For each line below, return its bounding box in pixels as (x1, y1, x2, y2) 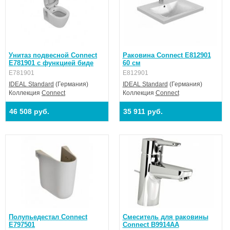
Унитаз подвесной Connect (9, 51, 97, 59)
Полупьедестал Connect (9, 213, 87, 221)
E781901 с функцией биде (9, 59, 93, 67)
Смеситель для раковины (122, 213, 208, 221)
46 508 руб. (9, 107, 49, 116)
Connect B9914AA (122, 221, 179, 228)
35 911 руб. (123, 107, 163, 116)
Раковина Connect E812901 (122, 51, 211, 59)
